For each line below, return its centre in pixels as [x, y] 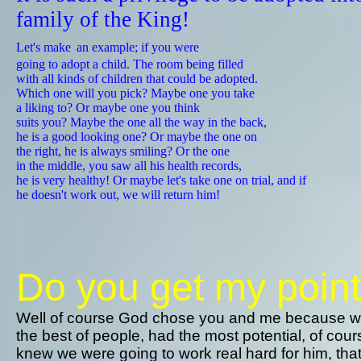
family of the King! [103, 19]
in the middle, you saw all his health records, [129, 166]
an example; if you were [138, 47]
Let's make [44, 47]
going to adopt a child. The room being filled [130, 64]
